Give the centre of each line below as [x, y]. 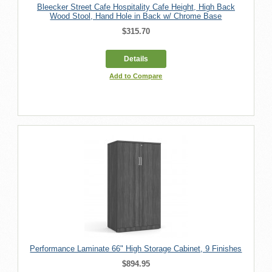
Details [136, 59]
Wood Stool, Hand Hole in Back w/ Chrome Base [136, 16]
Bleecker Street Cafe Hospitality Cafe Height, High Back [136, 7]
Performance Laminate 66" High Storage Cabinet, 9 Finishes [136, 248]
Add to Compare [136, 76]
